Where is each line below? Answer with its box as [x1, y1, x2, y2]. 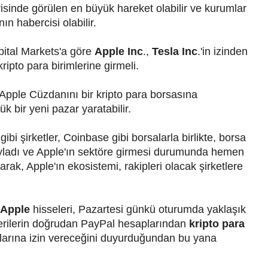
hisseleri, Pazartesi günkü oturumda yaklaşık [29, 203, 246, 215]
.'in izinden [197, 45, 248, 57]
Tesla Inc [151, 45, 197, 57]
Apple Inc [94, 45, 143, 57]
